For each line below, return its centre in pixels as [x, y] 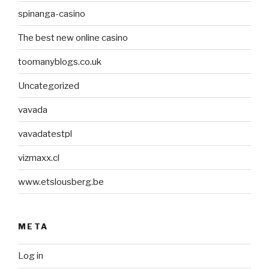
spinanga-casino [52, 14]
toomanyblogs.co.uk [60, 62]
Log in [31, 256]
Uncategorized [49, 86]
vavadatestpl [45, 134]
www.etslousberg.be [61, 182]
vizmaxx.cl [39, 158]
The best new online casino [73, 38]
